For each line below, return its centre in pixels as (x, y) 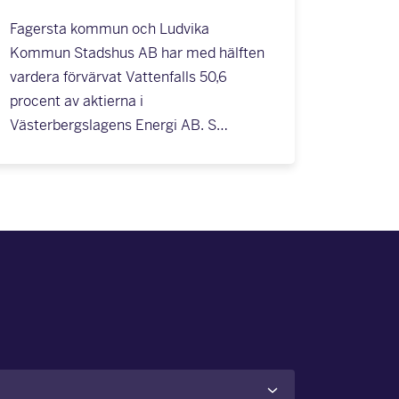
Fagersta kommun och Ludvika (109, 29)
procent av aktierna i (76, 101)
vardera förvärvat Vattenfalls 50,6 (118, 77)
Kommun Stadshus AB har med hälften (137, 53)
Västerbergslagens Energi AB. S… (118, 125)
